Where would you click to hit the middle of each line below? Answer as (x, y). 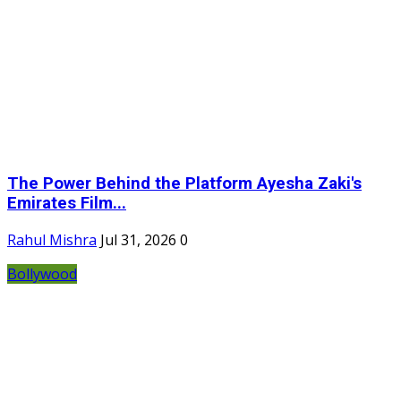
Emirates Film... (67, 204)
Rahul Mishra (52, 239)
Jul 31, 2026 (138, 239)
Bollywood (42, 273)
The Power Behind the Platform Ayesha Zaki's (184, 184)
